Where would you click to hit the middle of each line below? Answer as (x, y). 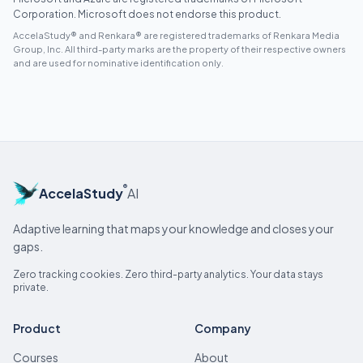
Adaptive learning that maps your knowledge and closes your (173, 228)
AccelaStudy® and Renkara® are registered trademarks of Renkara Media (176, 35)
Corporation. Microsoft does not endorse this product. (147, 14)
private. (31, 287)
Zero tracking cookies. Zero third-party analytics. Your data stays (168, 274)
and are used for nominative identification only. (118, 63)
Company (223, 328)
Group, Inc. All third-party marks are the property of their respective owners (179, 49)
